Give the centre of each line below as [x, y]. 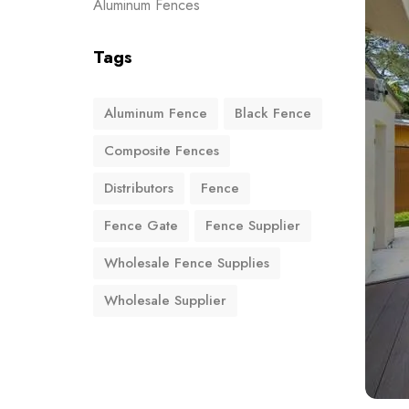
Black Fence [273, 113]
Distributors [139, 188]
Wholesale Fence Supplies [187, 263]
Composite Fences [162, 151]
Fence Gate [141, 225]
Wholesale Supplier [165, 300]
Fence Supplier [253, 225]
